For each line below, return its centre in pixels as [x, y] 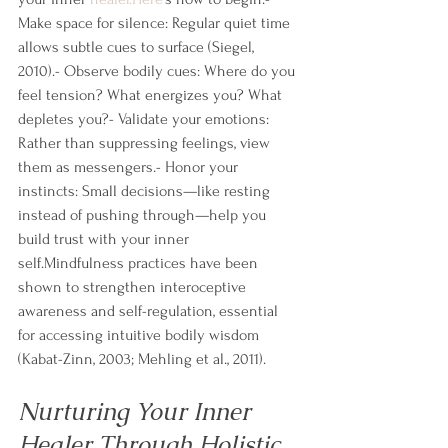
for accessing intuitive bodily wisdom [140, 335]
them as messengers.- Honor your [130, 167]
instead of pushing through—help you [144, 215]
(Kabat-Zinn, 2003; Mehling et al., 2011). [142, 359]
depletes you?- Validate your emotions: [145, 119]
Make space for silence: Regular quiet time [156, 23]
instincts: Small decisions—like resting [146, 191]
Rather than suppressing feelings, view [146, 143]
